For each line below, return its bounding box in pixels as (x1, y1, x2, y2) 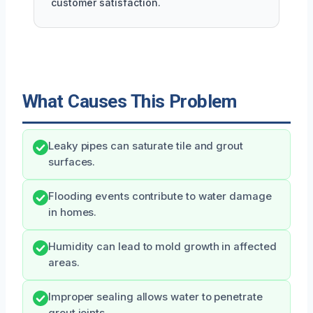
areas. (48, 256, 80, 270)
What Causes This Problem (22, 91, 237, 112)
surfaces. (48, 156, 96, 169)
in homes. (48, 206, 97, 219)
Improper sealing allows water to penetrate (48, 291, 263, 304)
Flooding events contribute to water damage (48, 190, 272, 203)
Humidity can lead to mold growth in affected (48, 240, 277, 254)
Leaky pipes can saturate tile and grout (48, 140, 243, 153)
